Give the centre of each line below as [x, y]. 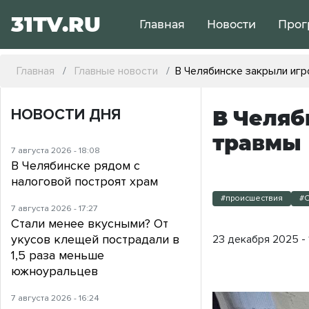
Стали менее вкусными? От [90, 224]
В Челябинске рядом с [76, 166]
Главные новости [116, 71]
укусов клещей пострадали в [95, 240]
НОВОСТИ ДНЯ [66, 115]
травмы [257, 143]
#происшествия [252, 199]
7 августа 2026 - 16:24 [55, 298]
